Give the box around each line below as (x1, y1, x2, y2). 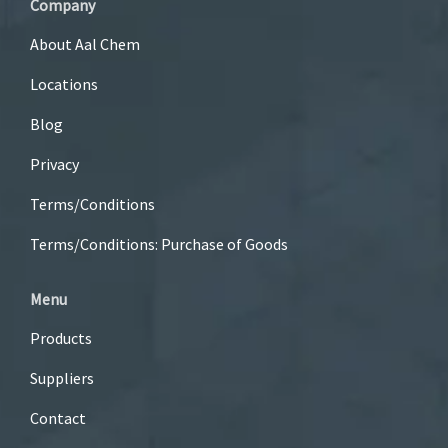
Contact (30, 407, 86, 428)
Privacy (30, 153, 79, 174)
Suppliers (30, 367, 94, 388)
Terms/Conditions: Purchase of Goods (30, 233, 288, 254)
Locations (30, 73, 98, 94)
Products (30, 327, 92, 348)
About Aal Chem (30, 33, 140, 54)
